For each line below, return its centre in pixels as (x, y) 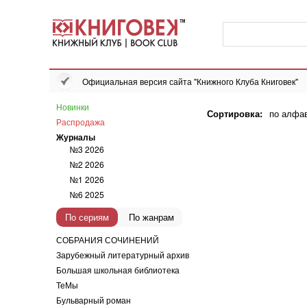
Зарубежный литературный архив (123, 255)
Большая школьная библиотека (118, 270)
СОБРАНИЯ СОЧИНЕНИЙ (108, 240)
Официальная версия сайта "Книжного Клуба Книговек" (190, 81)
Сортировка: (235, 113)
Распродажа (81, 122)
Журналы (76, 137)
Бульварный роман (94, 300)
